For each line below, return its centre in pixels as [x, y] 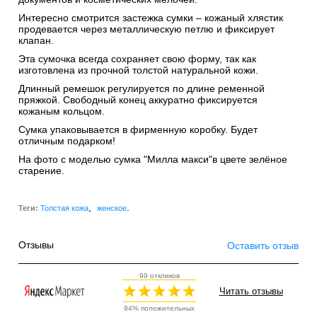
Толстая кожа [65, 208]
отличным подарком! [67, 141]
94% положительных [160, 308]
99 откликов [159, 276]
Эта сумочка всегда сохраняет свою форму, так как [138, 59]
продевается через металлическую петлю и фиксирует [147, 29]
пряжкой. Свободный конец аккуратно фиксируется [138, 100]
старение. [42, 171]
